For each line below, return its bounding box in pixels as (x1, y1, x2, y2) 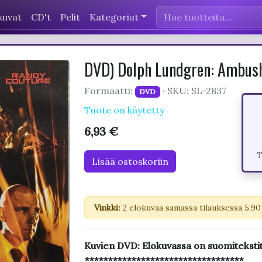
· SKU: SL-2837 (160, 85, 227, 96)
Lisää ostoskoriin (91, 156, 168, 167)
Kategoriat (89, 11, 139, 23)
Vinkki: (94, 202, 120, 213)
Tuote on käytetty (84, 104, 164, 116)
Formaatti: (84, 85, 135, 96)
